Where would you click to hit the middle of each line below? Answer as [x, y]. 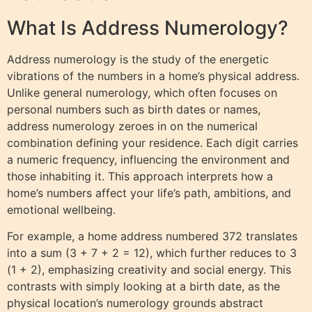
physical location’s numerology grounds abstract [135, 303]
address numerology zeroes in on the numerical [132, 126]
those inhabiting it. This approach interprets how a [140, 177]
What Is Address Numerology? [148, 28]
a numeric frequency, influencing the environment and [148, 160]
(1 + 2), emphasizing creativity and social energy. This [149, 270]
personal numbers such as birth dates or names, [134, 110]
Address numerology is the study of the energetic [138, 60]
